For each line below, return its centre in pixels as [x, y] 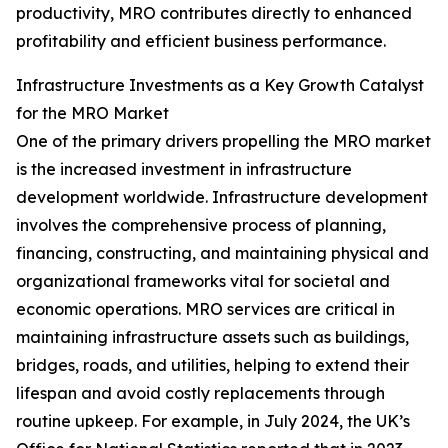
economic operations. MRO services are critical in [205, 309]
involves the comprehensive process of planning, [201, 225]
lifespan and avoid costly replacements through [200, 393]
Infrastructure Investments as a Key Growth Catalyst [220, 85]
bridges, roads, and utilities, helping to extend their [212, 365]
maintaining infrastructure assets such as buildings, [212, 337]
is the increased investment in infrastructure [184, 169]
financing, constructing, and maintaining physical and [222, 253]
